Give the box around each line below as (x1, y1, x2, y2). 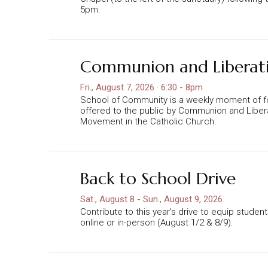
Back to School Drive (80, 167, 236, 189)
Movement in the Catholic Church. (80, 115, 217, 127)
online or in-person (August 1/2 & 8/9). (80, 217, 233, 228)
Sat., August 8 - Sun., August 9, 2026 (80, 193, 223, 205)
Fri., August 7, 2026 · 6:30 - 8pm (80, 81, 203, 93)
